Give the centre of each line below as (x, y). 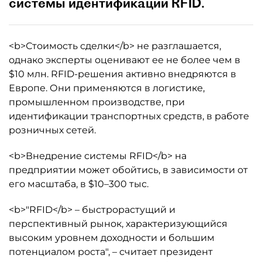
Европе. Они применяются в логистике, (107, 88)
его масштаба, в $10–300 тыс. (79, 184)
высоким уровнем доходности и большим (112, 238)
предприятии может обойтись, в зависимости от (128, 170)
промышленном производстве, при (97, 102)
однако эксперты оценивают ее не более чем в (125, 60)
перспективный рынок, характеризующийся (118, 224)
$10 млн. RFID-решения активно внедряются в (123, 74)
